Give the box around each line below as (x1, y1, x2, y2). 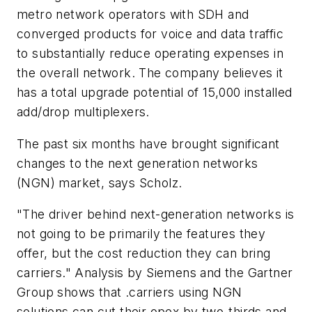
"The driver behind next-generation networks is (17, 207, 295, 222)
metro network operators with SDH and (17, 6, 249, 22)
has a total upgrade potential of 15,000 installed (17, 84, 292, 100)
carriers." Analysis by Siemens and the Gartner (17, 265, 293, 281)
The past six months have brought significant (17, 136, 280, 151)
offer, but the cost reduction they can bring (17, 246, 271, 261)
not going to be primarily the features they (17, 226, 266, 242)
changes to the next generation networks (17, 155, 258, 171)
